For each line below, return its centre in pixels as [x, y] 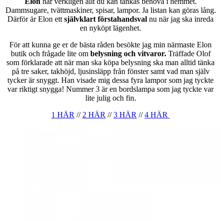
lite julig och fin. [110, 98]
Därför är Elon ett [36, 19]
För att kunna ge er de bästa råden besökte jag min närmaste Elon [110, 45]
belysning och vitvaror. [129, 54]
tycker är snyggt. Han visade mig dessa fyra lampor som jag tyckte [110, 80]
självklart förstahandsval [106, 19]
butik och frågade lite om [50, 54]
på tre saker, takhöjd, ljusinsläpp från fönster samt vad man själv [110, 72]
